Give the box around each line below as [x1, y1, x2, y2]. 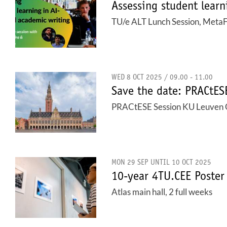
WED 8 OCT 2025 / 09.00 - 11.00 [111, 74, 213, 82]
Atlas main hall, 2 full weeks [111, 186, 212, 197]
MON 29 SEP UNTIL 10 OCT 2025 [111, 159, 211, 167]
